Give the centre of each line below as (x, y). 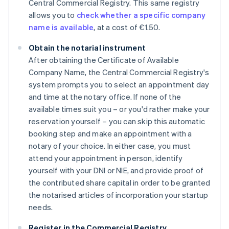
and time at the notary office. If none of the (105, 97)
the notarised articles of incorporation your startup (119, 195)
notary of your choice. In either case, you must (110, 146)
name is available (61, 27)
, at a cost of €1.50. (127, 27)
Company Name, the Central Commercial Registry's (119, 72)
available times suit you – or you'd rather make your (119, 109)
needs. (41, 207)
